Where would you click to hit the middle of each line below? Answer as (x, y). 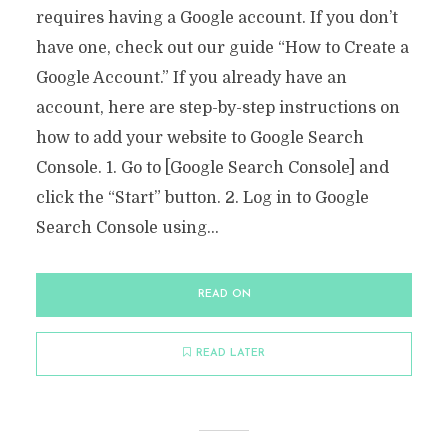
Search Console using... (127, 228)
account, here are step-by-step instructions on (217, 108)
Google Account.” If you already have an (191, 78)
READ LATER (230, 353)
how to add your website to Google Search (199, 138)
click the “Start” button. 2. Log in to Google (202, 198)
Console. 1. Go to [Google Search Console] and (212, 168)
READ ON (224, 294)
